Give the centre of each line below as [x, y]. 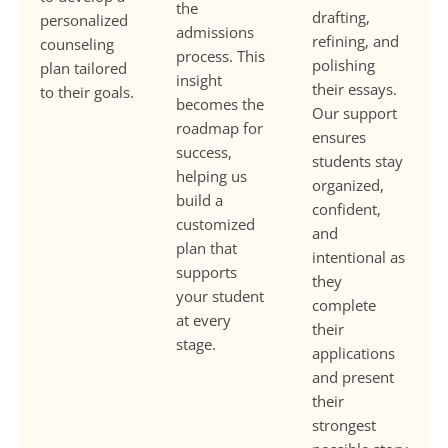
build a [199, 199]
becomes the [220, 103]
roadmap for [219, 127]
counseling [77, 43]
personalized [84, 19]
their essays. [354, 88]
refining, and [355, 40]
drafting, [341, 16]
